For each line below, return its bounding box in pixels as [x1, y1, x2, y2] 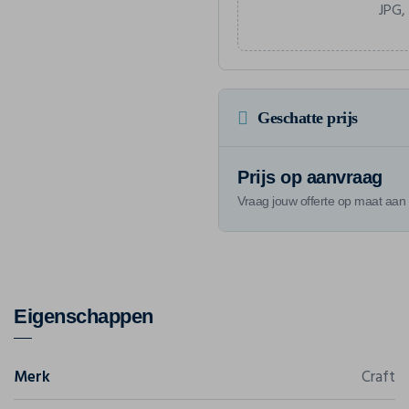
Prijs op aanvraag [237, 166, 383, 187]
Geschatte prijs [257, 108, 358, 127]
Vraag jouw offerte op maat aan [237, 193, 405, 208]
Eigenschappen [14, 304, 153, 328]
